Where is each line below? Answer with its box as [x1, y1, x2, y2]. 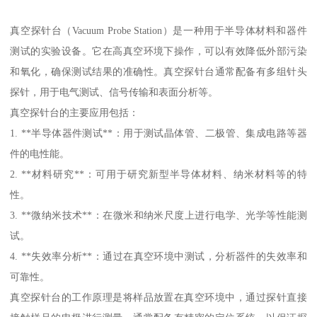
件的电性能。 [10, 148, 70, 160]
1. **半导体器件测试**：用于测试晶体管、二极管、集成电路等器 [10, 127, 307, 139]
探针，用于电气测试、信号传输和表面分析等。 [10, 86, 219, 98]
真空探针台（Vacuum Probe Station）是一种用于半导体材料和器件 [10, 25, 307, 37]
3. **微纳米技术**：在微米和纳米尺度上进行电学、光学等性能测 [10, 209, 307, 221]
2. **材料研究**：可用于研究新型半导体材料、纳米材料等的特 [10, 168, 307, 180]
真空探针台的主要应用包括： [10, 107, 139, 119]
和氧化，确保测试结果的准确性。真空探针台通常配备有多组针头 [10, 66, 307, 78]
